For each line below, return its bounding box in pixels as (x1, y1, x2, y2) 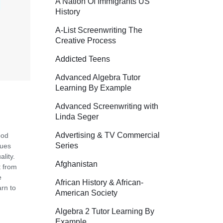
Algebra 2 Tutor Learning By (55, 207, 154, 216)
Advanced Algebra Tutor (55, 73, 140, 82)
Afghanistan (55, 159, 98, 168)
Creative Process (55, 36, 116, 45)
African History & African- (55, 178, 143, 187)
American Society (55, 188, 117, 197)
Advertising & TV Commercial (55, 130, 160, 139)
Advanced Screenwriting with (55, 102, 158, 111)
